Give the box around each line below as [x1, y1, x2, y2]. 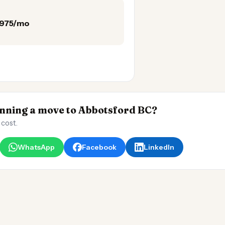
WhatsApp [18, 143, 55, 152]
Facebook [82, 143, 117, 152]
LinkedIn [144, 143, 174, 152]
